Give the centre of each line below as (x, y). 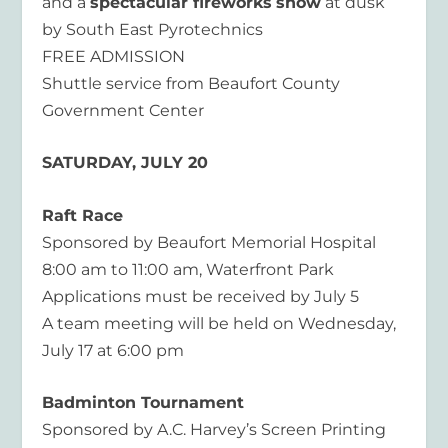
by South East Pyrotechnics (153, 29)
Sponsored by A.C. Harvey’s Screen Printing (214, 430)
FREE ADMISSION (114, 56)
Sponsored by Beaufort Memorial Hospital (209, 242)
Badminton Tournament (143, 403)
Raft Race (83, 215)
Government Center (123, 110)
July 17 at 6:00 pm (113, 350)
